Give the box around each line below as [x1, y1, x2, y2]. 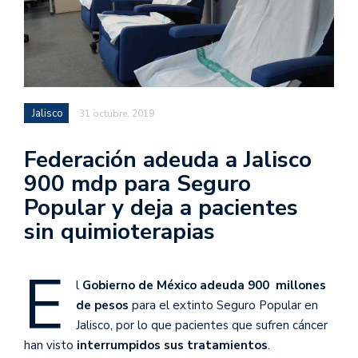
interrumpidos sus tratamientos [74, 336, 268, 353]
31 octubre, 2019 [79, 106, 154, 120]
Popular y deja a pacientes [24, 192, 298, 223]
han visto [24, 336, 74, 353]
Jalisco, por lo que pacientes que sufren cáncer [76, 316, 328, 333]
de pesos [76, 296, 129, 313]
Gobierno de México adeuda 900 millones [79, 276, 326, 293]
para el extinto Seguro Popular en [129, 296, 318, 313]
